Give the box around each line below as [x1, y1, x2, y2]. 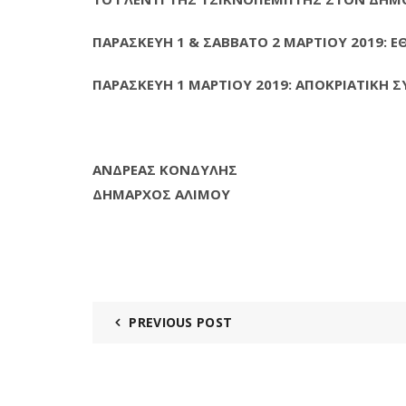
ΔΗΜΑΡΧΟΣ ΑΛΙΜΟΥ [92, 185, 230, 203]
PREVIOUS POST [129, 314, 233, 331]
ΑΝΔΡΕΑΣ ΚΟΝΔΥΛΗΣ [92, 160, 237, 179]
